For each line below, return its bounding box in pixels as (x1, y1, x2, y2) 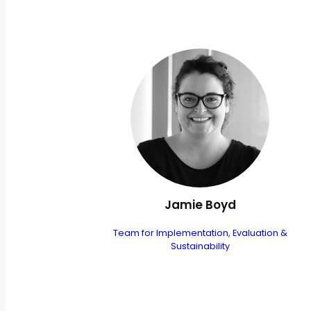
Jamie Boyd (164, 196, 236, 214)
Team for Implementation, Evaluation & (112, 227, 287, 239)
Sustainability (170, 240, 230, 253)
